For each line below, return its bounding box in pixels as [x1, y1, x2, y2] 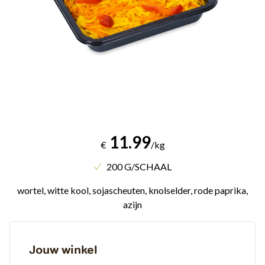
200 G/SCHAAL [106, 161, 172, 172]
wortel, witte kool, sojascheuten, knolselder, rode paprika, [17, 185, 248, 196]
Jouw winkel [29, 242, 98, 257]
